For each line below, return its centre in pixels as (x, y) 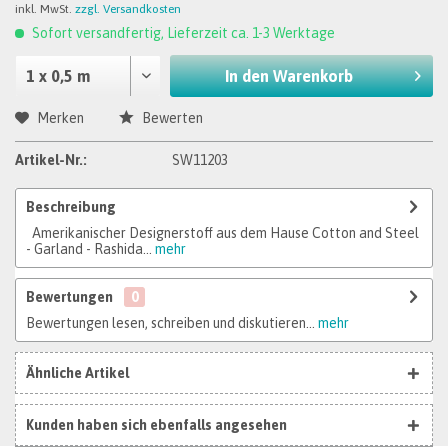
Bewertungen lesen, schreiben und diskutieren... (170, 323)
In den (247, 76)
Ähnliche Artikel (77, 373)
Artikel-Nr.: (51, 160)
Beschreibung (71, 207)
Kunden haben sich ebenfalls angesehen (156, 425)
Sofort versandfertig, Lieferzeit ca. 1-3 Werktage (182, 33)
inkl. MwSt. (45, 9)
